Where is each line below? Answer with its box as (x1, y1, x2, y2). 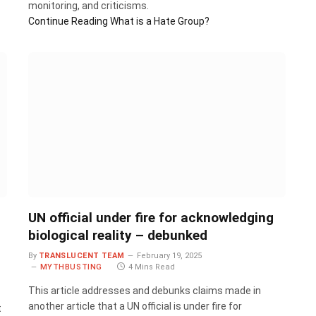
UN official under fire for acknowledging (28, 209, 274, 226)
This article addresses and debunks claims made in (28, 284, 261, 296)
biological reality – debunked (28, 226, 207, 243)
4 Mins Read (128, 262, 175, 272)
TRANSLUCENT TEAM (38, 250, 125, 260)
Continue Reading (28, 16, 108, 28)
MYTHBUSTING (39, 262, 102, 272)
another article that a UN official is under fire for (28, 300, 242, 312)
